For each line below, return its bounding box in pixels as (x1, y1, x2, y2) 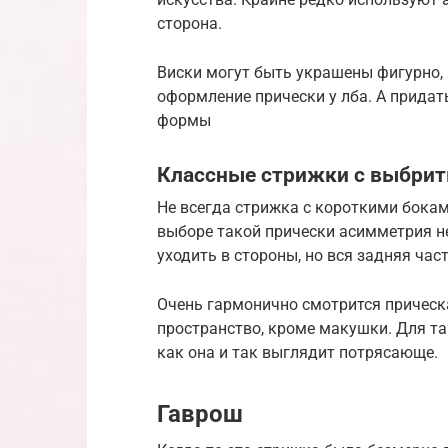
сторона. (157, 13, 222, 33)
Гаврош (157, 400, 243, 429)
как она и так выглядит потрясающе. (157, 343, 438, 363)
